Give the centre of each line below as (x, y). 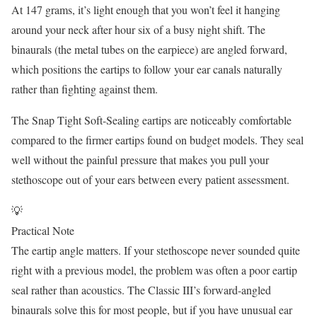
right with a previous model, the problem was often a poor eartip (154, 270)
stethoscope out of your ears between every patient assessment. (150, 179)
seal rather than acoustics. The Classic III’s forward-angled (141, 289)
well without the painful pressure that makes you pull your (140, 159)
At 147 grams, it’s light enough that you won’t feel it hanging (146, 9)
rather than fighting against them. (85, 88)
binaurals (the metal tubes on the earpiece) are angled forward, (149, 49)
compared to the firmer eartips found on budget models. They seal (157, 139)
